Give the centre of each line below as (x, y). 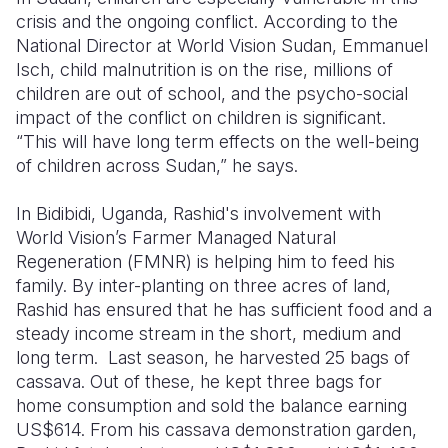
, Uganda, (132, 213)
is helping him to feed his (293, 261)
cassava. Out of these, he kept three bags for (199, 381)
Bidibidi (63, 213)
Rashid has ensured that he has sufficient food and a (224, 309)
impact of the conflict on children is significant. (203, 117)
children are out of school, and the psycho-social (212, 93)
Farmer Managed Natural (231, 237)
